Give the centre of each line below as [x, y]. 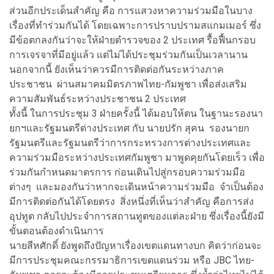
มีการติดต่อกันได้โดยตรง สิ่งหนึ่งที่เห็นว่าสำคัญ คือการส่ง [131, 201]
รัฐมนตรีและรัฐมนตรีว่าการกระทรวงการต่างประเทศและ [130, 143]
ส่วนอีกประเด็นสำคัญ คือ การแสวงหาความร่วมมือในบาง [131, 10]
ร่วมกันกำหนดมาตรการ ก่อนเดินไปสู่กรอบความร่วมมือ [127, 172]
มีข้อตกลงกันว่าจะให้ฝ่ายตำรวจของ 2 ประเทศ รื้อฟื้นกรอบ [132, 40]
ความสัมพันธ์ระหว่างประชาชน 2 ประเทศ [99, 98]
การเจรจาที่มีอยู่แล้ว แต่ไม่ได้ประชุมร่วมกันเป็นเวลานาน [128, 54]
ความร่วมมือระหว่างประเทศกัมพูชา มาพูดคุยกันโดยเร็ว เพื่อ [137, 157]
